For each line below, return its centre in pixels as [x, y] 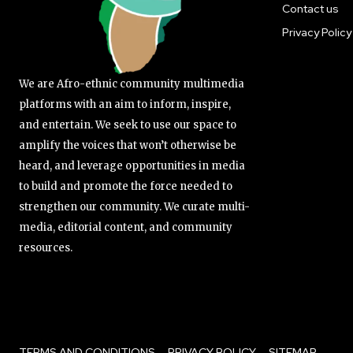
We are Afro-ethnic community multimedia [132, 84]
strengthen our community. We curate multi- [134, 206]
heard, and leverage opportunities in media [132, 165]
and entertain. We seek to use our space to [128, 124]
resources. [46, 247]
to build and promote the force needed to [126, 186]
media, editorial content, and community [126, 227]
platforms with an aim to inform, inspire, [125, 104]
